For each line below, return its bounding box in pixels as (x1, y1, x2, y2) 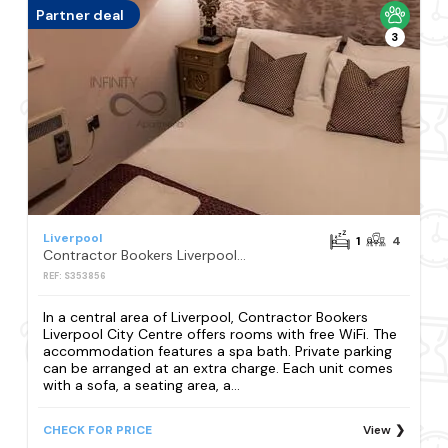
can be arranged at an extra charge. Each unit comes (43, 358, 394, 377)
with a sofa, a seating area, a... (43, 375, 241, 394)
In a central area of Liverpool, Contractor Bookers (43, 307, 369, 326)
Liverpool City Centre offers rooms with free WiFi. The (43, 324, 398, 343)
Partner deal (36, 5, 125, 24)
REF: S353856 (43, 270, 107, 283)
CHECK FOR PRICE (43, 421, 153, 438)
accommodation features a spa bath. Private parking (43, 341, 393, 360)
